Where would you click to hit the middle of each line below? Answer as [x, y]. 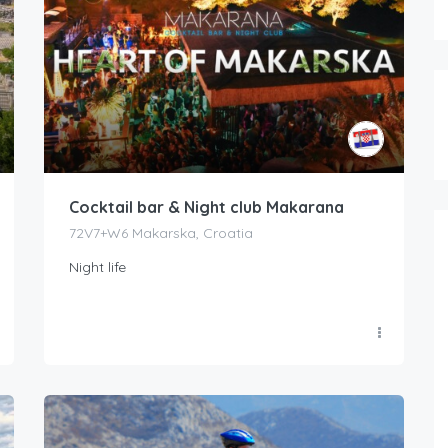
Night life [97, 266]
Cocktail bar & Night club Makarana [206, 206]
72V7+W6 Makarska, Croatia [161, 232]
